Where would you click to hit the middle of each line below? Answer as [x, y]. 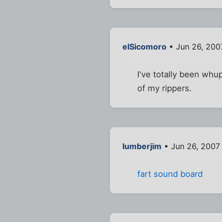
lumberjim [142, 146]
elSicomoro [144, 46]
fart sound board [170, 174]
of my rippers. [165, 88]
